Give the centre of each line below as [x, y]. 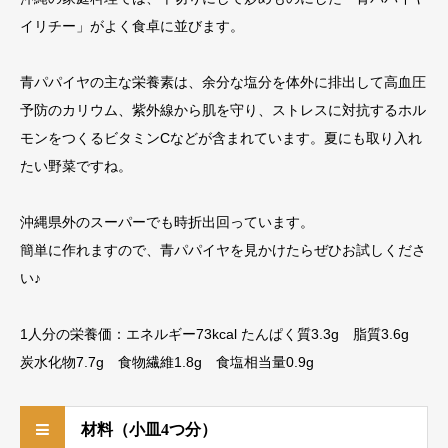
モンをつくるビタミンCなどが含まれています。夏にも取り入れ [221, 138]
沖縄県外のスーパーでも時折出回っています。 [167, 222]
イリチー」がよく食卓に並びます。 [132, 26]
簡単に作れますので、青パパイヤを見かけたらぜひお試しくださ [223, 250]
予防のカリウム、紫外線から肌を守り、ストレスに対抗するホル [223, 110]
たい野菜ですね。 [76, 166]
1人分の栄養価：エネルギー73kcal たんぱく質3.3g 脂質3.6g [221, 334]
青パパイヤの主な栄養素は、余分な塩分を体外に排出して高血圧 [223, 82]
